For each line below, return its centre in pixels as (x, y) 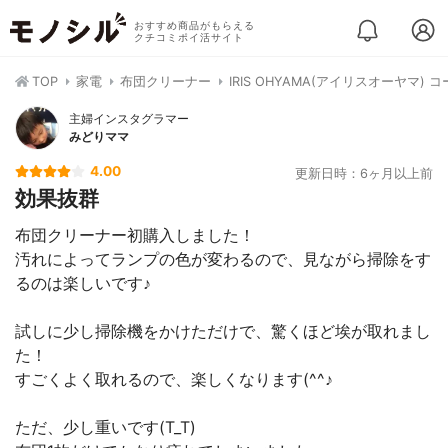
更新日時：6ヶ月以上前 (364, 173)
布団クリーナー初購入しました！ (135, 235)
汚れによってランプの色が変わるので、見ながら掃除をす (223, 259)
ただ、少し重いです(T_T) (105, 427)
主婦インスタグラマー (129, 118)
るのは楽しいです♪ (83, 283)
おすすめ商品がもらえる (194, 25)
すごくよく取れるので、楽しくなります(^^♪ (174, 379)
